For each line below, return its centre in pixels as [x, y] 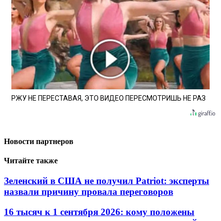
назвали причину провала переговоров [89, 192]
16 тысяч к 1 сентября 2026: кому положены [99, 212]
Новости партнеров [39, 141]
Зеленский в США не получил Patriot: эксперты [107, 181]
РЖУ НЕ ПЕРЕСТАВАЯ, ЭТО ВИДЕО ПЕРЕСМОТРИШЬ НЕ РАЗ [109, 98]
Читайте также [31, 161]
